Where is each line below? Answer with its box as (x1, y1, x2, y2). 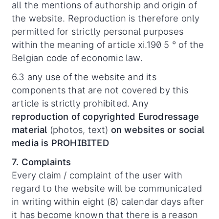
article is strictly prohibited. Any (12, 98, 149, 109)
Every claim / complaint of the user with (12, 170, 183, 180)
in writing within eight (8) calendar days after (12, 196, 204, 207)
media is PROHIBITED (12, 137, 109, 148)
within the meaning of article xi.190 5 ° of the (12, 39, 204, 50)
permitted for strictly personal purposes (12, 26, 184, 37)
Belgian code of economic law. (12, 52, 143, 63)
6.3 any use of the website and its (12, 71, 156, 82)
